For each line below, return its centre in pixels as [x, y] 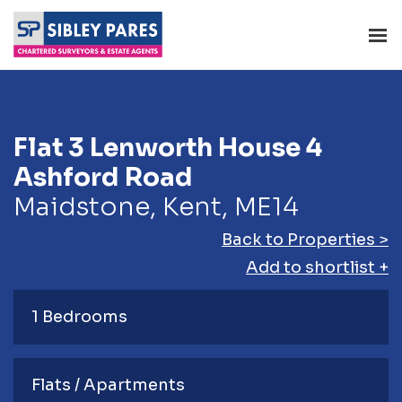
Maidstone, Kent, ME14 [156, 207]
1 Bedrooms [79, 317]
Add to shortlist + [317, 268]
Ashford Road [103, 178]
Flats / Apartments [108, 385]
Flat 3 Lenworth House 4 [168, 148]
